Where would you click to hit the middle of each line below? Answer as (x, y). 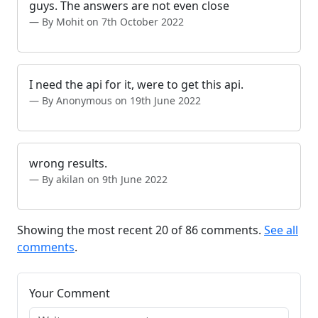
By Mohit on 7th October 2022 (113, 21)
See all (281, 230)
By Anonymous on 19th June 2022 (121, 100)
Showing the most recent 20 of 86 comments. (141, 230)
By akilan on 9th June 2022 (105, 179)
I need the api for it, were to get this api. (136, 84)
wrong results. (68, 163)
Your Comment (70, 293)
